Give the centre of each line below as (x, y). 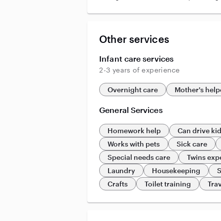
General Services (131, 110)
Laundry (122, 170)
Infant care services (136, 58)
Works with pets (134, 144)
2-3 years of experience (140, 70)
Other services (134, 39)
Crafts (118, 184)
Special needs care (139, 157)
